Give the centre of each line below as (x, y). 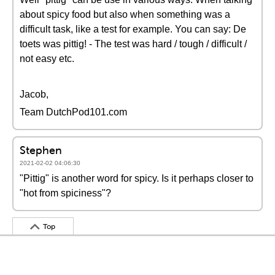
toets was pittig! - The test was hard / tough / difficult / (133, 44)
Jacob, (34, 94)
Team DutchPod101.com (73, 112)
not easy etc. (47, 59)
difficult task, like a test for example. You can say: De (133, 29)
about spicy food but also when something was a (125, 14)
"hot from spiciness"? (65, 193)
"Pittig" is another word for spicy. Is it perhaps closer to (137, 178)
